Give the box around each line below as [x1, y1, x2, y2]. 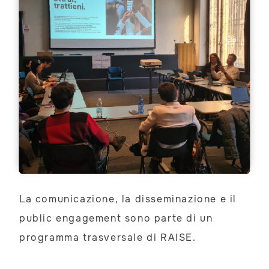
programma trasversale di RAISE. [19, 231, 196, 244]
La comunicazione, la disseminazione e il [19, 193, 237, 206]
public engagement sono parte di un [19, 212, 213, 225]
